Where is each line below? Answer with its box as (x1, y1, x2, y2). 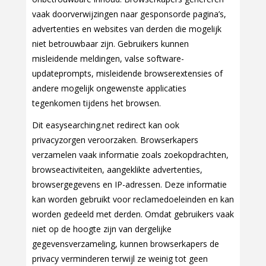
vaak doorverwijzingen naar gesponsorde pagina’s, (32, 8, 226, 20)
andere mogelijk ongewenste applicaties (32, 83, 186, 94)
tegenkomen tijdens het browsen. (32, 97, 161, 109)
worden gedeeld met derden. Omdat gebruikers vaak (32, 208, 234, 220)
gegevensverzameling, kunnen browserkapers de (32, 238, 219, 250)
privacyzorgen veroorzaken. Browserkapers (32, 134, 198, 146)
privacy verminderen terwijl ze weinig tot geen (32, 253, 208, 265)
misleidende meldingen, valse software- (32, 53, 184, 65)
